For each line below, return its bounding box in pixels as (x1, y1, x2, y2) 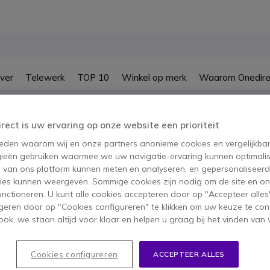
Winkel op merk (121, 71, 186, 83)
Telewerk (25, 71, 65, 83)
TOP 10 (77, 71, 110, 83)
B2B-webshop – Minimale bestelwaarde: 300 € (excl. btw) (7, 96, 263, 108)
